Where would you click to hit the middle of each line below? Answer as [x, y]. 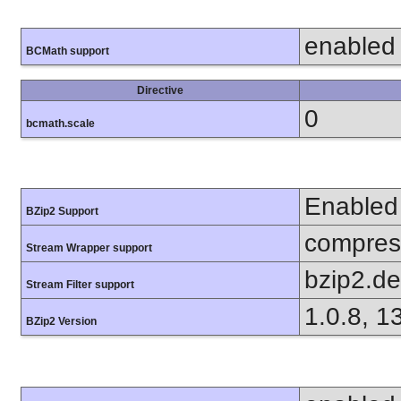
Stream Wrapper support [89, 248]
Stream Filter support [80, 285]
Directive [160, 91]
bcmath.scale [60, 124]
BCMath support [68, 51]
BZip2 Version [61, 322]
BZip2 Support [62, 212]
